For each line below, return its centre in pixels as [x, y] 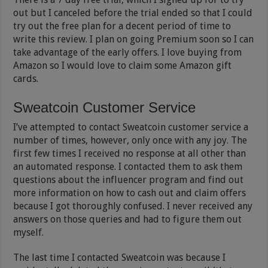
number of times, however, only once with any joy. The [130, 140]
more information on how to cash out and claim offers [130, 193]
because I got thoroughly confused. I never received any [133, 206]
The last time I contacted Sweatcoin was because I [120, 257]
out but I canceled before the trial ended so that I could [133, 13]
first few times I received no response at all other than [130, 153]
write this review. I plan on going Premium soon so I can [134, 39]
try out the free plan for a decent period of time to [122, 26]
